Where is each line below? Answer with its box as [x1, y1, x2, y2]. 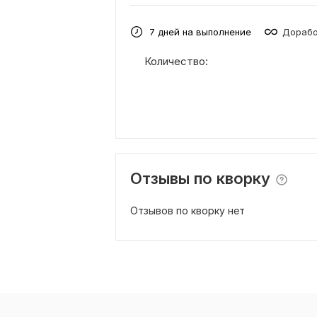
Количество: [144, 54, 208, 68]
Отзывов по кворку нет [130, 204, 245, 217]
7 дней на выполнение [149, 25, 251, 38]
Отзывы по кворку [130, 169, 270, 188]
